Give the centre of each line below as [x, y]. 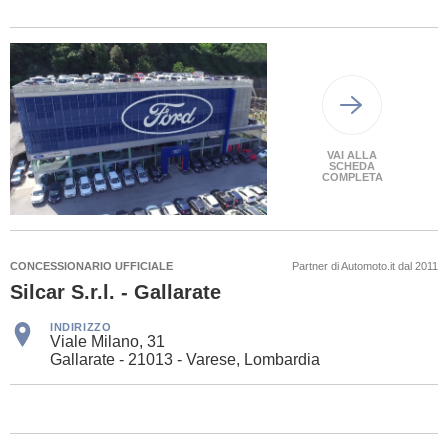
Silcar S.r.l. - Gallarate [115, 291]
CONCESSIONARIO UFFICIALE [91, 265]
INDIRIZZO [81, 326]
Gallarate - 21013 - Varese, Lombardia [185, 359]
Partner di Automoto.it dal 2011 [365, 265]
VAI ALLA [352, 154]
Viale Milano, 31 [107, 341]
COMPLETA [352, 176]
